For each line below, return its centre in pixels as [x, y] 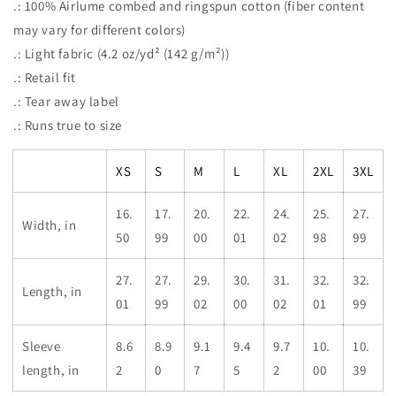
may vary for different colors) [100, 30]
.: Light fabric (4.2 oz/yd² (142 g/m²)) [122, 54]
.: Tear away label [66, 102]
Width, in [49, 225]
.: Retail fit [45, 78]
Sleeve [42, 346]
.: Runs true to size [68, 126]
